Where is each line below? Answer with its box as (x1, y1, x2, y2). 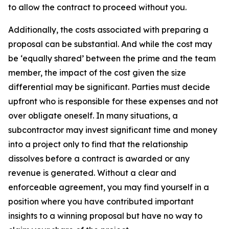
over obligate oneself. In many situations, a (8, 110, 178, 121)
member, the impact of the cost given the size (8, 67, 186, 78)
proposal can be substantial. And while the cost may (8, 38, 212, 49)
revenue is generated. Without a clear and (8, 167, 176, 178)
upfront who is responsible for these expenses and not (8, 96, 218, 106)
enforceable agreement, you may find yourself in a (8, 181, 209, 192)
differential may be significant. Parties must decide (8, 81, 210, 92)
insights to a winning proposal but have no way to (8, 210, 202, 221)
